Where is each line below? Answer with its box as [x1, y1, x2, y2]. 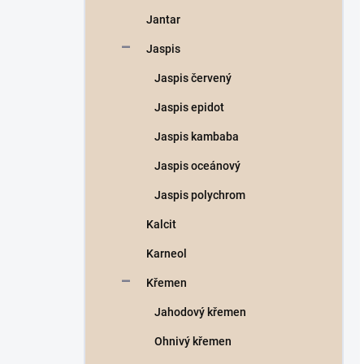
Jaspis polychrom [154, 188, 245, 201]
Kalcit [146, 218, 176, 231]
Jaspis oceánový [154, 159, 240, 172]
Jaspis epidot [154, 101, 224, 114]
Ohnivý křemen [154, 335, 232, 348]
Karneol [146, 247, 187, 260]
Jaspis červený [154, 71, 232, 84]
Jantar [146, 13, 180, 26]
